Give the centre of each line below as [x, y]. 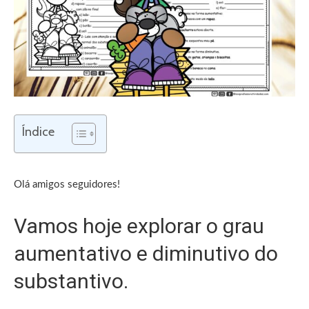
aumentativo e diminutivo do [146, 253]
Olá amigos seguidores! [67, 184]
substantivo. [71, 281]
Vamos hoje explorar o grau [139, 226]
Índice [38, 132]
